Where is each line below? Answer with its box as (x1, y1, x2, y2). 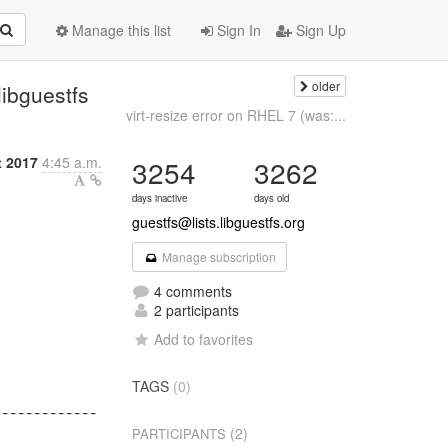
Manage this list (68, 20, 171, 40)
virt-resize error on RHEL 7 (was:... (125, 105, 346, 125)
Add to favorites (154, 329, 254, 349)
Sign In (213, 20, 261, 40)
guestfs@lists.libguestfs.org (132, 212, 306, 232)
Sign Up (292, 20, 346, 40)
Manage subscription (158, 248, 276, 265)
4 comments (150, 281, 233, 301)
